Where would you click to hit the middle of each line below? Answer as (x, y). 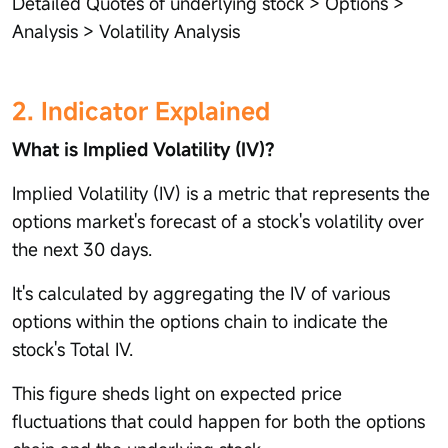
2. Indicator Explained (141, 111)
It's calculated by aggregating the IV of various (201, 293)
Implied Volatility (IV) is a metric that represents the (221, 193)
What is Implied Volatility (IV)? (143, 149)
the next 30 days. (82, 249)
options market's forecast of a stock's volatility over (218, 221)
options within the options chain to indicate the (200, 321)
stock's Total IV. (72, 349)
